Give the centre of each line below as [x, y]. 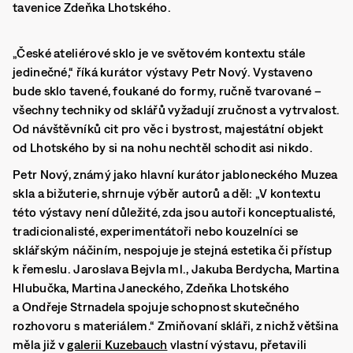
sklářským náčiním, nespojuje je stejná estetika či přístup [173, 250]
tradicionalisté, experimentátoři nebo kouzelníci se [156, 231]
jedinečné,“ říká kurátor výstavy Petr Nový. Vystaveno [163, 72]
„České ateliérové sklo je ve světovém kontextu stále [159, 53]
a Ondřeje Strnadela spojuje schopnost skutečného [156, 307]
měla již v [40, 344]
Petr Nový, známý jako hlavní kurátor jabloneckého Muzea [175, 174]
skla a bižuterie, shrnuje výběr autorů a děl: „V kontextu [167, 193]
